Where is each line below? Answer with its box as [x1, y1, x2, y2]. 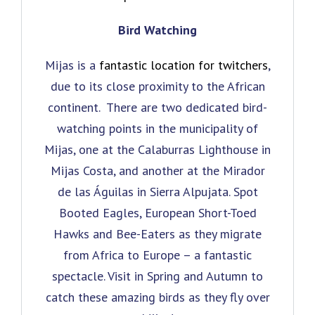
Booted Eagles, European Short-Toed [58, 204, 257, 221]
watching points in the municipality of [57, 120, 258, 136]
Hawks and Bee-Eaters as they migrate [53, 225, 262, 242]
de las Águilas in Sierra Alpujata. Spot [57, 183, 258, 200]
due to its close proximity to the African [50, 77, 265, 94]
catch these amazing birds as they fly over [45, 288, 270, 305]
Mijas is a [44, 56, 99, 73]
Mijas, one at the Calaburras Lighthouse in [44, 141, 271, 157]
